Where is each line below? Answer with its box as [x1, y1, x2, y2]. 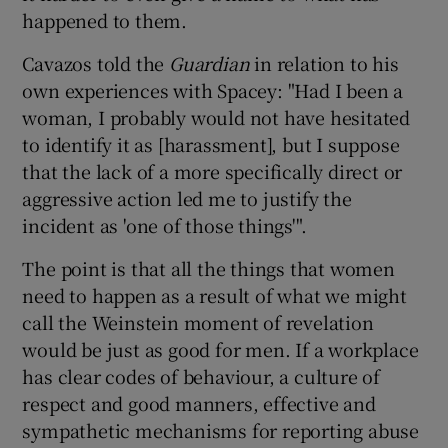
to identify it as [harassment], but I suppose [22, 130, 400, 157]
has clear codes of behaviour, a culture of [22, 362, 381, 389]
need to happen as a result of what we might [22, 281, 407, 308]
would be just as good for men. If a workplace [22, 335, 419, 362]
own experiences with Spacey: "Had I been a [22, 76, 404, 103]
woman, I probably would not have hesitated [22, 103, 411, 130]
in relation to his [254, 49, 399, 76]
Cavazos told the [22, 49, 165, 76]
